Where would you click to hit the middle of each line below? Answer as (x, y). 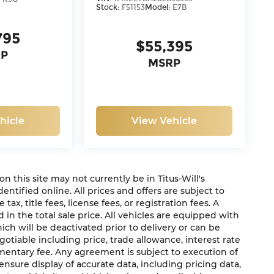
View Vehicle (165, 121)
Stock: (109, 8)
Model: (158, 8)
